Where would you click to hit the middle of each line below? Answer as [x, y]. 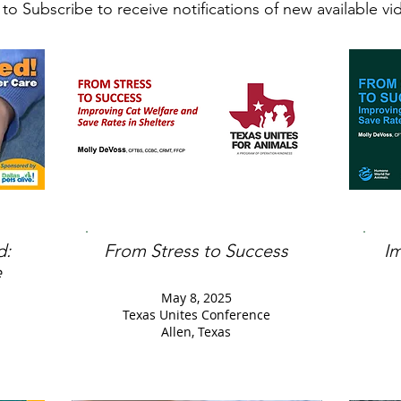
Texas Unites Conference [196, 315]
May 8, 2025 [196, 298]
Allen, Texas [196, 332]
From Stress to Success [196, 251]
